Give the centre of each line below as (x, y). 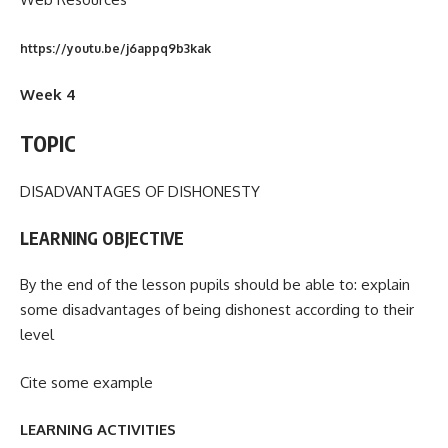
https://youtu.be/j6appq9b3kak (115, 48)
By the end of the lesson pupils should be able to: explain (215, 285)
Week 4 (48, 95)
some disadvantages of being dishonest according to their (217, 310)
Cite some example (86, 382)
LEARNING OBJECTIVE (102, 237)
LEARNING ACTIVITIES (98, 430)
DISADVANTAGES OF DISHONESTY (140, 192)
